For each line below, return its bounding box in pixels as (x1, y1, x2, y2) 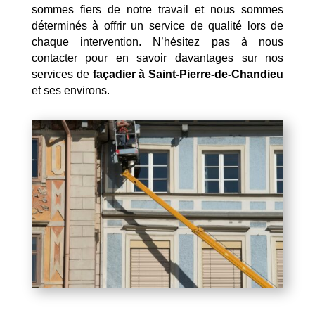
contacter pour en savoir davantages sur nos (31, 51, 284, 64)
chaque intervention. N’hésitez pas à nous (31, 35, 284, 48)
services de (31, 67, 93, 80)
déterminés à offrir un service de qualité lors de (31, 19, 284, 32)
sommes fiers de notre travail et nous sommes (31, 3, 284, 15)
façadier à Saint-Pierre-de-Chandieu (92, 67, 284, 80)
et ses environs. (31, 84, 110, 96)
